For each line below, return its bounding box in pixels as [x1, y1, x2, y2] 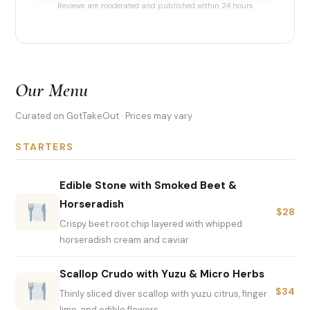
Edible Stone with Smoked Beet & [60, 179, 237, 193]
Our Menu [15, 78, 89, 102]
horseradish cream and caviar [60, 234, 190, 246]
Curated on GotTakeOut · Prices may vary [15, 110, 193, 122]
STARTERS [15, 140, 74, 154]
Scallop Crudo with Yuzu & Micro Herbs [60, 267, 265, 282]
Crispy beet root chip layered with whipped [60, 218, 243, 230]
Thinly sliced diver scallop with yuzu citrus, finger [60, 288, 268, 300]
